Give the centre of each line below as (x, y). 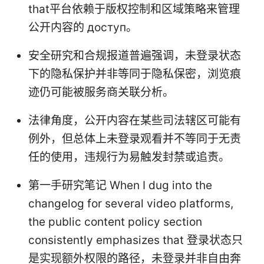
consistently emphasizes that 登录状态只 (136, 240)
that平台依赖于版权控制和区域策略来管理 (134, 9)
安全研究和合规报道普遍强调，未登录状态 (135, 55)
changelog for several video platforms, (131, 203)
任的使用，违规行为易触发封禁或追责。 (129, 157)
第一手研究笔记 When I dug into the (120, 185)
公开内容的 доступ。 (83, 27)
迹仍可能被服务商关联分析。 (101, 92)
